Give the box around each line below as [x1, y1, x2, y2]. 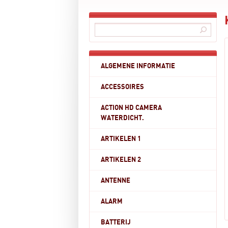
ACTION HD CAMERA [101, 104, 162, 111]
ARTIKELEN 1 [101, 135, 141, 142]
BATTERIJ [101, 219, 131, 226]
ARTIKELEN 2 [101, 156, 141, 163]
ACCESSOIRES [101, 83, 144, 91]
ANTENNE [101, 177, 130, 184]
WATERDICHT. [101, 115, 144, 122]
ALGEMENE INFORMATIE [101, 63, 175, 70]
